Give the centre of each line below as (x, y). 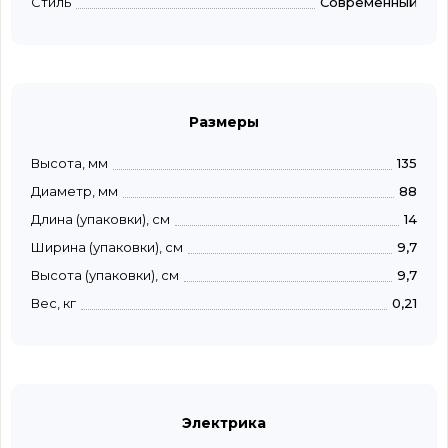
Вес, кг (53, 303)
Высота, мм (69, 163)
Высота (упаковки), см (105, 275)
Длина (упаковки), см (100, 219)
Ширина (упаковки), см (107, 247)
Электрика (224, 423)
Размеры (224, 122)
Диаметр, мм (74, 191)
